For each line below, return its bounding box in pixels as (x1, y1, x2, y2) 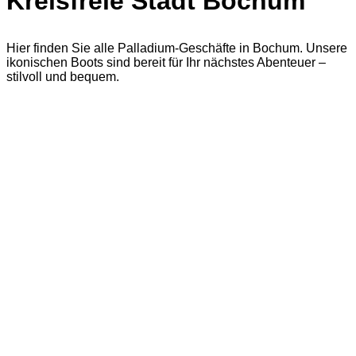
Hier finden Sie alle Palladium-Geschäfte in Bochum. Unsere (6, 41, 347, 55)
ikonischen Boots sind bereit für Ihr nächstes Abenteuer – (6, 55, 326, 69)
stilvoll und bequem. (6, 69, 119, 83)
